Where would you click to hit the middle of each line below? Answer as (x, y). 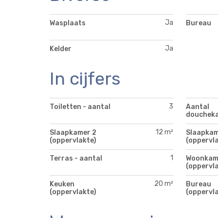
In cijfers (85, 78)
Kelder (61, 49)
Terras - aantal (76, 158)
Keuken (62, 184)
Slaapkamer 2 (73, 132)
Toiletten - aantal (80, 107)
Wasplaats (68, 23)
